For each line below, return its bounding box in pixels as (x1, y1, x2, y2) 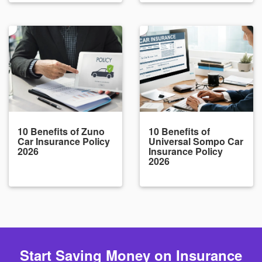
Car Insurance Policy (18, 135, 110, 148)
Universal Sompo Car (149, 135, 243, 148)
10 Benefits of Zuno (18, 125, 105, 138)
